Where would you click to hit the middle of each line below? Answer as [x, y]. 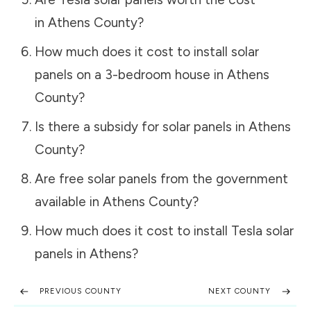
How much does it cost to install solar [146, 51]
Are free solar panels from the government [161, 178]
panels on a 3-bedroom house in [131, 74]
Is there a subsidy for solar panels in [141, 126]
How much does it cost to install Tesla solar [164, 230]
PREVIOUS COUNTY [81, 292]
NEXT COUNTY [240, 292]
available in [68, 201]
